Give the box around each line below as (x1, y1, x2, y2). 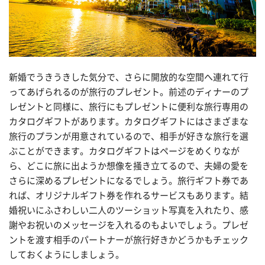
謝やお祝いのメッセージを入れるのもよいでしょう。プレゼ (9, 221, 248, 230)
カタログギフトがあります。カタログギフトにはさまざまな (9, 117, 248, 127)
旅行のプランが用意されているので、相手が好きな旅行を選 (9, 132, 248, 141)
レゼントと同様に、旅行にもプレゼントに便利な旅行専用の (9, 102, 248, 112)
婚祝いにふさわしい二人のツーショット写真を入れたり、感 (9, 206, 248, 215)
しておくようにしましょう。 (9, 250, 124, 260)
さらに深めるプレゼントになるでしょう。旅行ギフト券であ (9, 176, 248, 186)
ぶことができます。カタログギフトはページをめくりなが (9, 147, 240, 156)
